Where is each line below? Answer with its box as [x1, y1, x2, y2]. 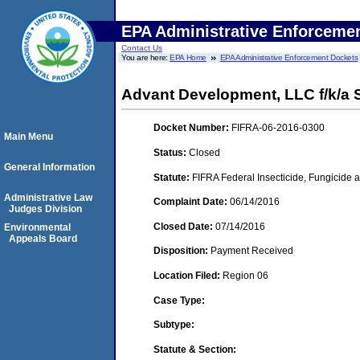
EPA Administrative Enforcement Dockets [219, 53, 358, 62]
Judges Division [9, 203, 82, 215]
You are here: [121, 53, 170, 62]
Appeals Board [9, 233, 77, 244]
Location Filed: [153, 269, 223, 281]
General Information [4, 162, 95, 173]
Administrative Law [4, 192, 92, 203]
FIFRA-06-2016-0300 [231, 122, 325, 134]
